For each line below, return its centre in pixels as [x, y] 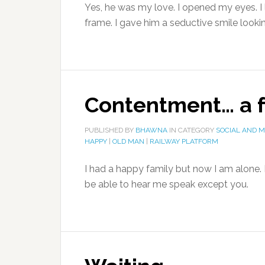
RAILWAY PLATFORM [184, 141]
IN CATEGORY [192, 130]
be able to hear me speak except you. [167, 184]
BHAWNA [151, 130]
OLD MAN [128, 141]
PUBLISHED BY [110, 130]
